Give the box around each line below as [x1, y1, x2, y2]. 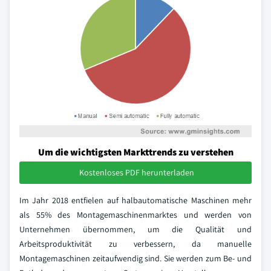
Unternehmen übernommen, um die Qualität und [19, 224, 252, 235]
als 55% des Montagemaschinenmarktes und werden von [19, 209, 252, 221]
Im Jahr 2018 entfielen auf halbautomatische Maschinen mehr [19, 195, 252, 206]
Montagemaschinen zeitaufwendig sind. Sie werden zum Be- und [19, 253, 252, 264]
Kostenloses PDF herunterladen [79, 167, 194, 178]
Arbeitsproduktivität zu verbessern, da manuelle [19, 238, 252, 250]
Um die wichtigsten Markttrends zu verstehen [38, 146, 233, 159]
